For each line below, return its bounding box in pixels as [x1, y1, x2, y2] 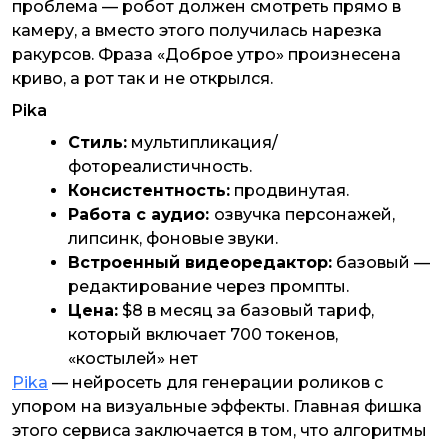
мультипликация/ [127, 133, 278, 153]
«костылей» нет [68, 349, 198, 369]
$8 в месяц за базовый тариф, [118, 301, 374, 321]
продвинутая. [230, 181, 349, 201]
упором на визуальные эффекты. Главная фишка [12, 397, 422, 417]
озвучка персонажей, [214, 205, 395, 225]
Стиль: [68, 133, 127, 153]
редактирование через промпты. [68, 277, 349, 297]
